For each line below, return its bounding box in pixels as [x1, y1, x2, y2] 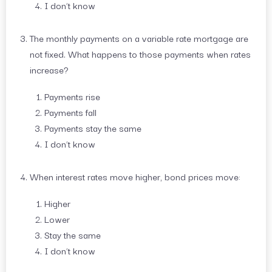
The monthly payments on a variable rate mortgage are [30, 30, 248, 46]
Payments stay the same [44, 120, 141, 135]
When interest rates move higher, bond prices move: [30, 168, 240, 183]
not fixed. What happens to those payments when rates [30, 46, 251, 61]
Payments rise [44, 88, 100, 103]
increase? [30, 62, 69, 77]
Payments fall [44, 104, 97, 119]
